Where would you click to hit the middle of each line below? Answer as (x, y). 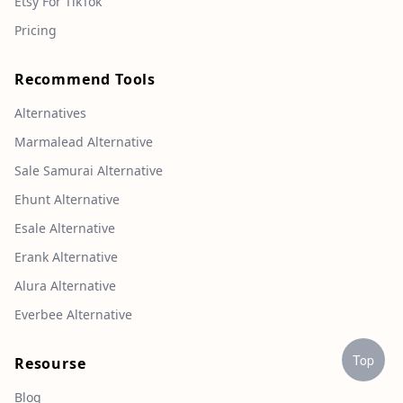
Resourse (50, 364)
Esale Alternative (65, 228)
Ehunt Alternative (67, 200)
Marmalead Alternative (84, 142)
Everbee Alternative (73, 315)
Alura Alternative (65, 286)
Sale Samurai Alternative (89, 171)
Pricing (36, 31)
